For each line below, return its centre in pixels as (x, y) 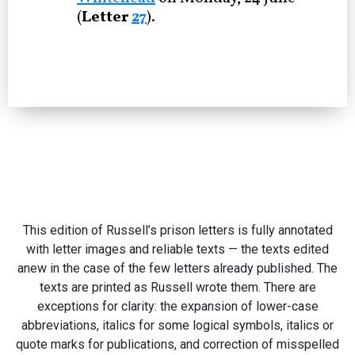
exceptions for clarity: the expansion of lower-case (177, 306)
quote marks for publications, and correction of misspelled (177, 344)
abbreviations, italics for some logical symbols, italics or (177, 325)
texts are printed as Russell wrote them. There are (177, 287)
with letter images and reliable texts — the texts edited (177, 249)
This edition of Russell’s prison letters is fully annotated (177, 230)
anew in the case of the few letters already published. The (177, 268)
